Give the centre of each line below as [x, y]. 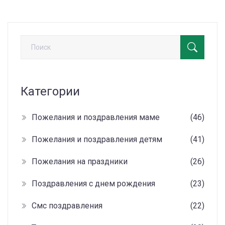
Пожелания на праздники [80, 162]
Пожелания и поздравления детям [97, 140]
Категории [50, 92]
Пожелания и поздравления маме [96, 118]
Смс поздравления [67, 206]
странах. [23, 14]
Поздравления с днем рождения [93, 184]
